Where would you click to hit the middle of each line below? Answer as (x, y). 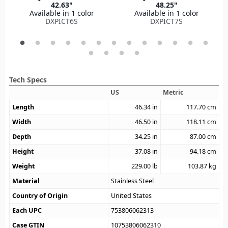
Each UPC (27, 210)
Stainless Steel (133, 181)
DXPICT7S (166, 21)
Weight (24, 166)
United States (132, 195)
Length (23, 107)
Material (26, 181)
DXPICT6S (62, 21)
